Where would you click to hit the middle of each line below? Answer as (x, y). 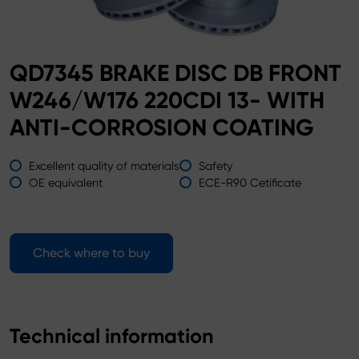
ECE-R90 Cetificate (250, 182)
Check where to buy (91, 252)
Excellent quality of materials (104, 165)
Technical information (112, 336)
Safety (216, 165)
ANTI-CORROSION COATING (162, 127)
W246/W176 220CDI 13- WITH (167, 100)
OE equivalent (66, 182)
